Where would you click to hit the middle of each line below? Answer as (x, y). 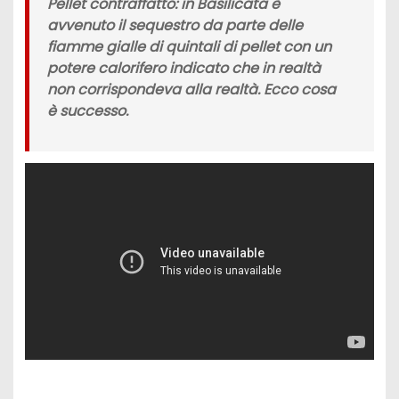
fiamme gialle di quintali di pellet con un (189, 47)
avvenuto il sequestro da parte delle (175, 26)
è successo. (87, 111)
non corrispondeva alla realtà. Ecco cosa (191, 90)
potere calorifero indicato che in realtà (183, 69)
